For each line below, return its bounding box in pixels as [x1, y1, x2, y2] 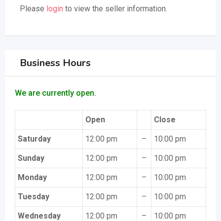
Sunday [18, 153, 44, 163]
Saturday [18, 134, 51, 144]
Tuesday [18, 192, 49, 201]
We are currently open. [15, 88, 96, 98]
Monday [18, 173, 47, 182]
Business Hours [20, 56, 91, 70]
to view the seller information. [63, 4, 167, 13]
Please [20, 4, 46, 13]
